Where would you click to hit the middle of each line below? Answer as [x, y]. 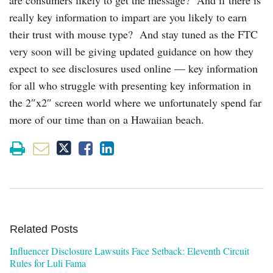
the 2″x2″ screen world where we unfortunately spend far [135, 102]
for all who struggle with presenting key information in [130, 85]
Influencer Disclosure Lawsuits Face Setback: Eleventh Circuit [129, 250]
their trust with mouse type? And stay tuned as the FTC [133, 34]
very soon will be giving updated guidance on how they [131, 51]
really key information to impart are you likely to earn [128, 17]
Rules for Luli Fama [48, 263]
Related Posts [44, 229]
